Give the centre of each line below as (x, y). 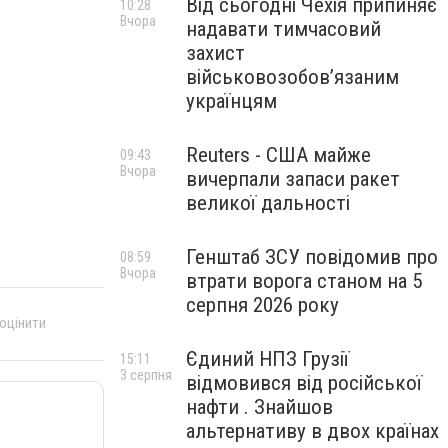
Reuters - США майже (278, 155)
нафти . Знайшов (259, 407)
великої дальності (268, 203)
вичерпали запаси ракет (293, 179)
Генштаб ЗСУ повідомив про (312, 257)
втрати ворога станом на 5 (304, 281)
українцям (231, 101)
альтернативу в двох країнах (312, 431)
